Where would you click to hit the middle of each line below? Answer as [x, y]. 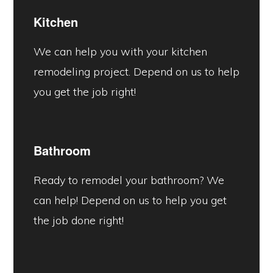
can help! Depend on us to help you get [130, 200]
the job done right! [78, 221]
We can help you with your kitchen [120, 52]
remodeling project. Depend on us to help [136, 72]
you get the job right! [84, 92]
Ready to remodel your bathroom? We [129, 180]
